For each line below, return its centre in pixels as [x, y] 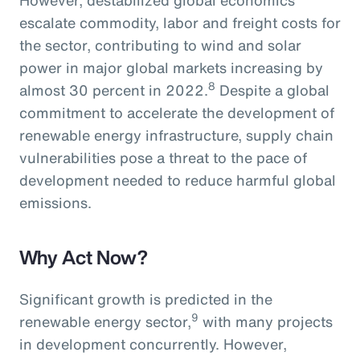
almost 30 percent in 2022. [114, 90]
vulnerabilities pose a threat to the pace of [163, 157]
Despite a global [272, 90]
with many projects [266, 321]
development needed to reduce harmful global [178, 180]
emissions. [55, 202]
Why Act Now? [84, 257]
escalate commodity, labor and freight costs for [180, 22]
